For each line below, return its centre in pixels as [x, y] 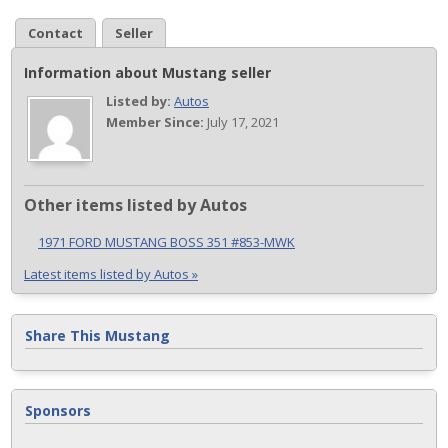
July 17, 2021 [241, 122]
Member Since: [155, 122]
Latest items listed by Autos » [111, 274]
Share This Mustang [97, 335]
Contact [55, 33]
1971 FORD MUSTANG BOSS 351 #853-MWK [166, 242]
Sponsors [58, 410]
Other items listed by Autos [135, 205]
